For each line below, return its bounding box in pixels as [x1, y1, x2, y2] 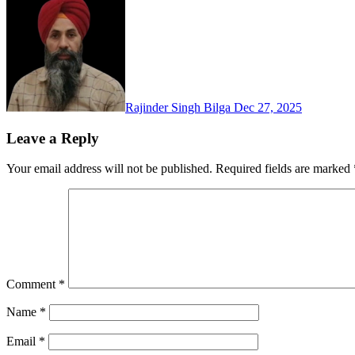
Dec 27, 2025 [234, 101, 302, 115]
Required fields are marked [216, 162, 353, 176]
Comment [6, 277, 59, 292]
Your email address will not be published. [6, 162, 212, 176]
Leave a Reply [6, 129, 99, 147]
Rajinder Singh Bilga [125, 101, 234, 115]
